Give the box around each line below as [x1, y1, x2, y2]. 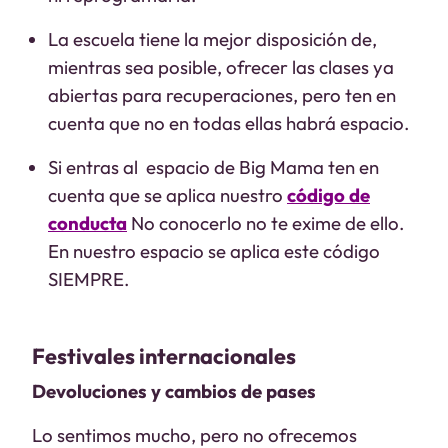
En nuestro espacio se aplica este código [48, 239, 380, 263]
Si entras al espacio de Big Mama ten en [48, 155, 379, 179]
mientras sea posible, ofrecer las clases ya [48, 55, 394, 79]
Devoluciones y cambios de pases [32, 379, 316, 403]
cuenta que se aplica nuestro [48, 183, 287, 207]
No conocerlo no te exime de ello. [127, 211, 404, 235]
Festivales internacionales [32, 342, 296, 370]
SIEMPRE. [48, 267, 137, 291]
